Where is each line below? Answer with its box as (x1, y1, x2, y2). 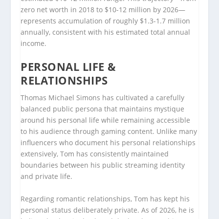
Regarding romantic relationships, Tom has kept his (21, 194, 190, 203)
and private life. (21, 172, 73, 181)
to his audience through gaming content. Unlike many (21, 127, 197, 136)
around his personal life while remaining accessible (21, 115, 191, 125)
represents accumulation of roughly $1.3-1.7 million (21, 16, 191, 25)
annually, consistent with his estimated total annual (21, 27, 191, 37)
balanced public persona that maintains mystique (21, 104, 185, 114)
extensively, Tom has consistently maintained (21, 149, 169, 159)
